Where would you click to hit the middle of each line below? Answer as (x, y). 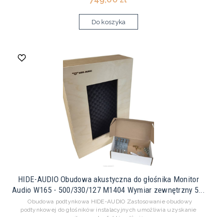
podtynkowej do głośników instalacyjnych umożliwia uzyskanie (108, 210)
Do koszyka (108, 22)
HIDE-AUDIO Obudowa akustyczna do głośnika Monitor (108, 179)
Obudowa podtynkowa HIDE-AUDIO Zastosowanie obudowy (108, 202)
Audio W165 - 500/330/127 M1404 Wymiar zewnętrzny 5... (108, 190)
